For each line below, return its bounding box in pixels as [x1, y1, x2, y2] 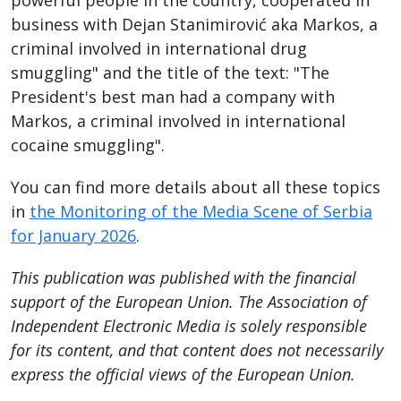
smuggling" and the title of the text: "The [11, 61, 329, 83]
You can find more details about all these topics [11, 175, 380, 198]
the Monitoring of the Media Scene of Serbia [30, 200, 372, 222]
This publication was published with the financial [11, 266, 356, 288]
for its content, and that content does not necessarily [11, 338, 383, 361]
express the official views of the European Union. [11, 363, 355, 385]
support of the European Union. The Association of [11, 290, 367, 312]
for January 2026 [11, 224, 136, 246]
